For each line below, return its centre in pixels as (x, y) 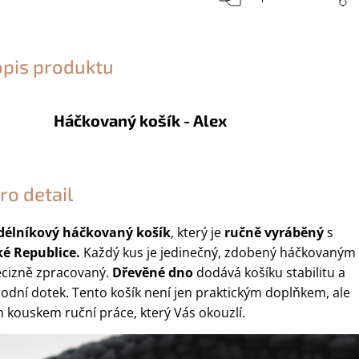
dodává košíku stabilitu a (269, 272)
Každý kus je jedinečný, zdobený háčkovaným (218, 252)
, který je (198, 232)
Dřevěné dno (153, 272)
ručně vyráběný (274, 232)
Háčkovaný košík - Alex (141, 120)
